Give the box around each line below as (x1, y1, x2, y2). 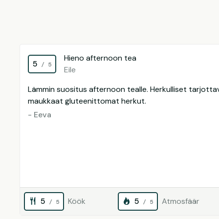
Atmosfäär (162, 196, 199, 206)
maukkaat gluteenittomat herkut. (28, 96, 146, 106)
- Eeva (28, 109, 51, 120)
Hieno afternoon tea (64, 53, 136, 63)
